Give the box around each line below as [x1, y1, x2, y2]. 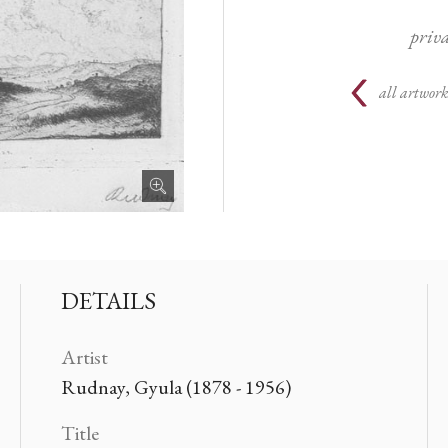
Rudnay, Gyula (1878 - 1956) [60, 373, 291, 400]
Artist [60, 343, 108, 370]
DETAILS [60, 284, 156, 316]
